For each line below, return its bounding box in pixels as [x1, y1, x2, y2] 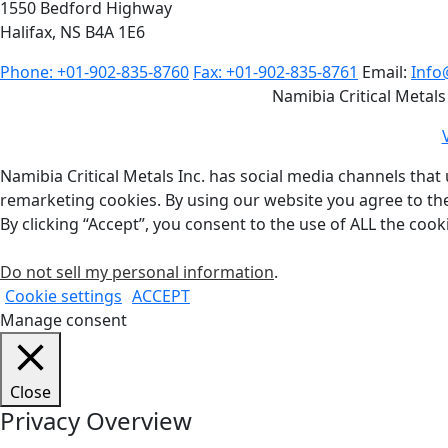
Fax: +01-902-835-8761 [193, 61, 358, 84]
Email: [362, 61, 411, 84]
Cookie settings [5, 285, 122, 308]
